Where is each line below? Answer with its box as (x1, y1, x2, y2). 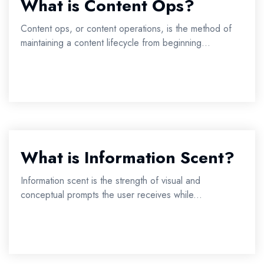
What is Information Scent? (21, 146, 235, 170)
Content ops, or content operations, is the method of (21, 22, 232, 35)
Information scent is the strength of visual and (21, 174, 200, 187)
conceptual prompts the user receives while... (21, 188, 202, 202)
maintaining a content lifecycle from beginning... (21, 36, 210, 49)
